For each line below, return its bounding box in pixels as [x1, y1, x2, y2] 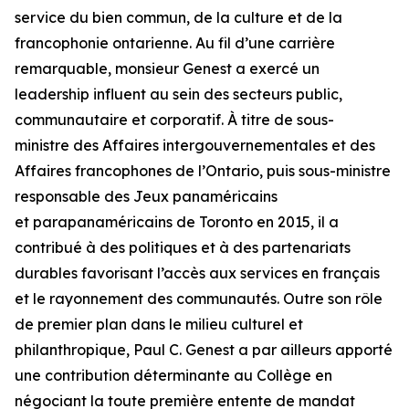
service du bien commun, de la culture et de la [15, 8, 342, 26]
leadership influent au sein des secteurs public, [15, 85, 342, 103]
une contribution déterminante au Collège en [15, 366, 332, 384]
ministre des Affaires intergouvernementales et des [15, 136, 375, 154]
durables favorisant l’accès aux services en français [15, 264, 380, 282]
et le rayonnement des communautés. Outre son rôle [15, 289, 383, 308]
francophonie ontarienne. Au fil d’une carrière [15, 34, 335, 52]
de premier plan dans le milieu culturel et [15, 315, 303, 333]
